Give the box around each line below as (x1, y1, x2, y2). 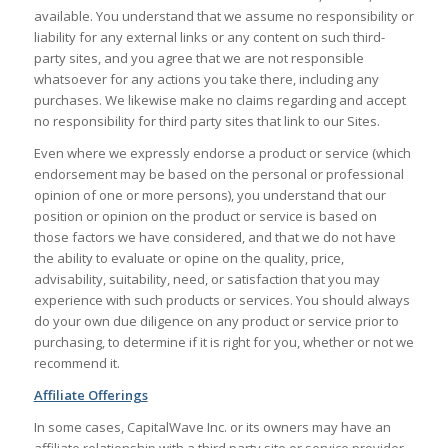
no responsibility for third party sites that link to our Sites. (33, 112, 380, 131)
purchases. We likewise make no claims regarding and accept (33, 91, 406, 110)
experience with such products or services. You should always (33, 291, 410, 310)
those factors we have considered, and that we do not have (33, 228, 396, 247)
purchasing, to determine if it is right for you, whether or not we (33, 333, 414, 352)
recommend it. (33, 354, 120, 373)
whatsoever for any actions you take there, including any (33, 70, 379, 89)
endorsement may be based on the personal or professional (33, 165, 404, 184)
